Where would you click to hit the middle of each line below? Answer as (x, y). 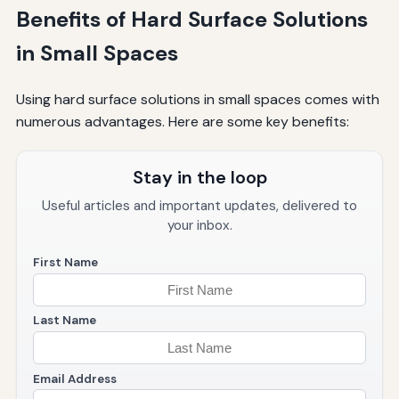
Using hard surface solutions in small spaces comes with (197, 100)
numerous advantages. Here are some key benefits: (182, 122)
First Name (65, 263)
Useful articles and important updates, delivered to (199, 206)
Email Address (74, 379)
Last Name (64, 321)
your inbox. (199, 226)
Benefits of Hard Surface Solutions (191, 20)
